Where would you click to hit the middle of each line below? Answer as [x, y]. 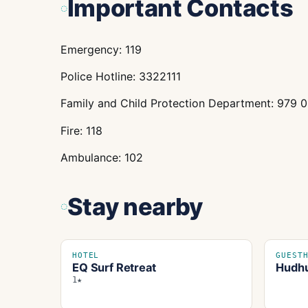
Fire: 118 [81, 130]
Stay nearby [135, 206]
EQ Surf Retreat [114, 267]
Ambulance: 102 [102, 158]
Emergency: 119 [101, 49]
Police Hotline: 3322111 [121, 77]
